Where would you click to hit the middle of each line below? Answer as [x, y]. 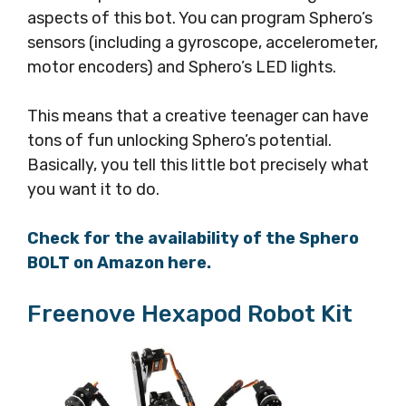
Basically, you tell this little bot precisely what [198, 164]
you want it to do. [93, 189]
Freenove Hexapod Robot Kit [190, 314]
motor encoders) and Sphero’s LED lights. [182, 67]
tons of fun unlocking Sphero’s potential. [179, 140]
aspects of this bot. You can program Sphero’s [200, 18]
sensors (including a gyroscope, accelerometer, [203, 42]
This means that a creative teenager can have [198, 116]
